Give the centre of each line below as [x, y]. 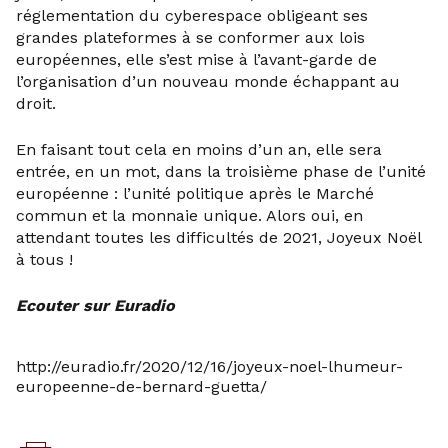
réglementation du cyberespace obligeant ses [192, 15]
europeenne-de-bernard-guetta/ [141, 386]
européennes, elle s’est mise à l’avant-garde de [196, 59]
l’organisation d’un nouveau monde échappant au [208, 81]
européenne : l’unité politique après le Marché [195, 193]
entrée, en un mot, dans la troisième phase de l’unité [221, 171]
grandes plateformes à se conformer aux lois [190, 37]
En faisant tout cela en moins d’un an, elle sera [199, 149]
